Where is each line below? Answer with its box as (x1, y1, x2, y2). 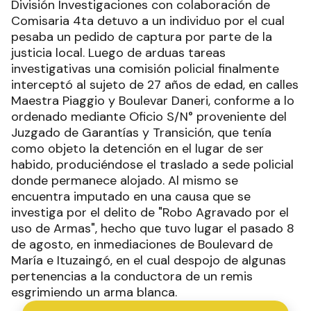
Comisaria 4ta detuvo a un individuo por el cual (11, 12, 285, 29)
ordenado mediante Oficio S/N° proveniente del (11, 108, 287, 125)
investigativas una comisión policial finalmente (11, 60, 279, 77)
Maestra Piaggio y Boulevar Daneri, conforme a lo (11, 92, 294, 109)
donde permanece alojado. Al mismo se (11, 171, 238, 189)
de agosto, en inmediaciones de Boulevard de (11, 235, 273, 253)
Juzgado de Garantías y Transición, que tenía (11, 124, 271, 141)
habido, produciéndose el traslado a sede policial (11, 155, 294, 173)
